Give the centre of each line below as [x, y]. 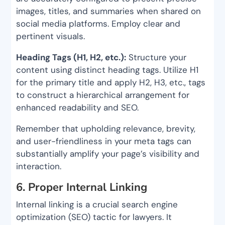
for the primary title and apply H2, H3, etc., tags [111, 83]
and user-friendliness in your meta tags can [104, 141]
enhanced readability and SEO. [78, 108]
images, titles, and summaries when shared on [109, 11]
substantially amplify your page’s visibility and [108, 154]
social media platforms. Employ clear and [98, 24]
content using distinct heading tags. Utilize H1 [107, 70]
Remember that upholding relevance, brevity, [106, 129]
